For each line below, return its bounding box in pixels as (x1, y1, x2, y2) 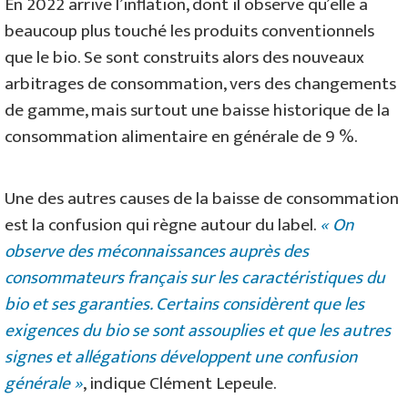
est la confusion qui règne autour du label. (5, 209, 320, 240)
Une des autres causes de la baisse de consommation (5, 183, 399, 213)
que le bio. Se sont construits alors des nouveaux (5, 42, 364, 72)
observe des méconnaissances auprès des (5, 236, 309, 266)
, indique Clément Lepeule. (83, 368, 277, 398)
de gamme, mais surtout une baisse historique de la (5, 95, 390, 125)
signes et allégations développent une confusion (5, 342, 357, 372)
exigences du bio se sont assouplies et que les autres (5, 315, 391, 345)
